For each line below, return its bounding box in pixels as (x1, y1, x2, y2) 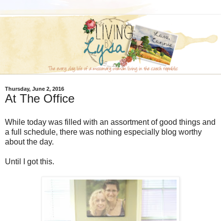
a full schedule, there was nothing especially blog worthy (5, 128, 202, 137)
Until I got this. (5, 157, 54, 166)
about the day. (5, 138, 54, 147)
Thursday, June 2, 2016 (5, 86, 64, 92)
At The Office (5, 92, 74, 106)
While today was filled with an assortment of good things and (5, 118, 216, 127)
